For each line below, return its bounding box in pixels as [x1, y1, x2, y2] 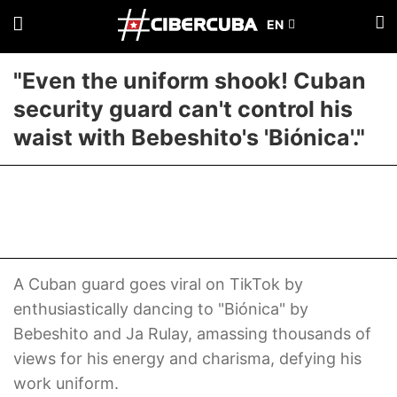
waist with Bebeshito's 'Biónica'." [13, 124, 365, 151]
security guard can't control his [13, 96, 353, 122]
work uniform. [13, 374, 119, 393]
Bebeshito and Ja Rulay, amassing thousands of [13, 324, 371, 343]
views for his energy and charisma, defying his [13, 349, 362, 368]
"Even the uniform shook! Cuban [13, 67, 366, 94]
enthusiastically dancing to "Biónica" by [13, 300, 308, 318]
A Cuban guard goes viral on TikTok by [13, 275, 303, 293]
